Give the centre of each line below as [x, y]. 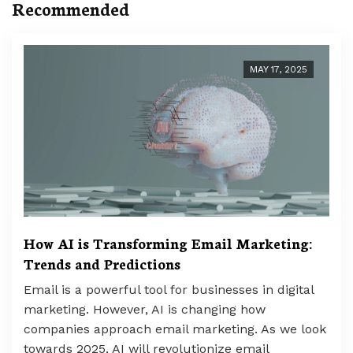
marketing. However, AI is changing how [145, 310]
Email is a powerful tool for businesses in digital [169, 290]
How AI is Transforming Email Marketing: [168, 243]
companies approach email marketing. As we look [175, 329]
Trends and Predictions [102, 264]
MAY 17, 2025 [279, 69]
